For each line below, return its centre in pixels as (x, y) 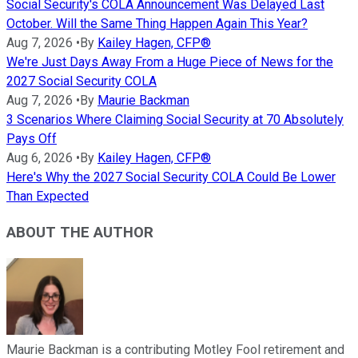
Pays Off (32, 138)
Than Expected (48, 196)
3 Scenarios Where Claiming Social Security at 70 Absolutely (175, 119)
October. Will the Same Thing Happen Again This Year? (157, 23)
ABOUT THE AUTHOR (80, 232)
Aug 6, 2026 (40, 157)
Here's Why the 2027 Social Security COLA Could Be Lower (171, 177)
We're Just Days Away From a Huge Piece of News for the (170, 62)
